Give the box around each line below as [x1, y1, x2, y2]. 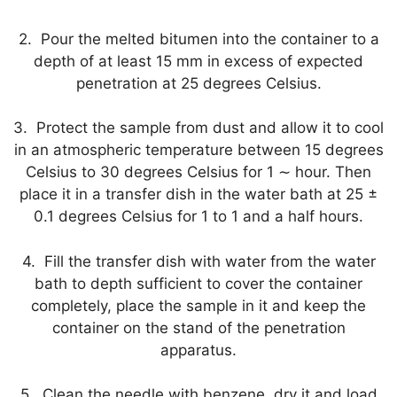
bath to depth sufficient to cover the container [35, 274, 362, 292]
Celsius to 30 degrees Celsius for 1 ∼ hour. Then [26, 163, 371, 181]
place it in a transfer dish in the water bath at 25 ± [19, 185, 378, 203]
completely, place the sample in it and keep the [31, 296, 366, 315]
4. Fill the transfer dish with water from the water [21, 252, 376, 270]
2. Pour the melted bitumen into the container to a [18, 29, 379, 48]
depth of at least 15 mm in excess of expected [34, 51, 363, 70]
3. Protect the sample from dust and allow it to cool [13, 119, 384, 136]
